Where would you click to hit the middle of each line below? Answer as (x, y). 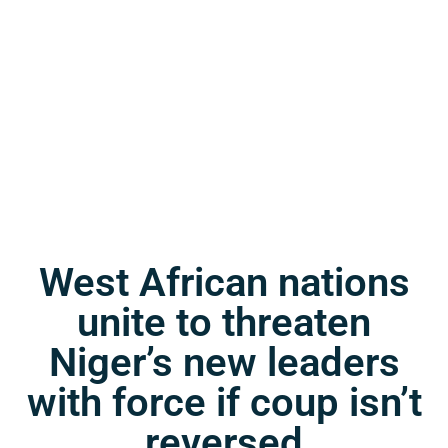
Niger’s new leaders (224, 363)
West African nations (224, 283)
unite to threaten (224, 323)
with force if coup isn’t (224, 403)
